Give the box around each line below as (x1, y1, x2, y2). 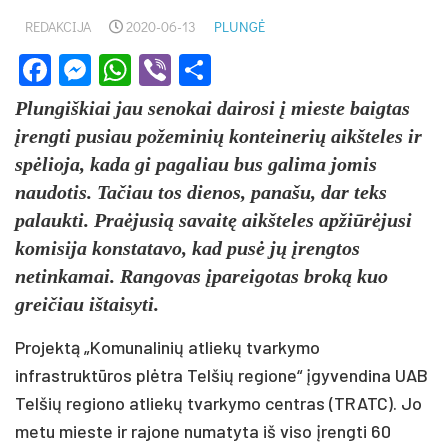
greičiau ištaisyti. (15, 292, 159, 315)
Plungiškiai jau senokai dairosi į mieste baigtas (15, 96, 410, 119)
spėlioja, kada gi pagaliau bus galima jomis (15, 152, 377, 175)
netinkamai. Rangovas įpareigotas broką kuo (15, 264, 388, 287)
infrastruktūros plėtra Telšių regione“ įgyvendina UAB (15, 363, 428, 386)
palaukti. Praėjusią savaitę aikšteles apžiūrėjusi (15, 208, 412, 231)
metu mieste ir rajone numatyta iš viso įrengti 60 (15, 419, 391, 442)
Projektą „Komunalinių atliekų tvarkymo (15, 335, 320, 358)
